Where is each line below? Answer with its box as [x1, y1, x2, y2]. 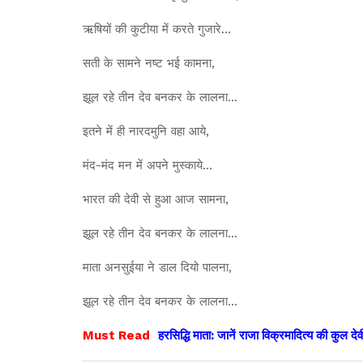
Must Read [83, 327, 150, 343]
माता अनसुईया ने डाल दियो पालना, [83, 259, 232, 275]
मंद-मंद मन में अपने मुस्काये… [83, 157, 212, 173]
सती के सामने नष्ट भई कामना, [83, 55, 215, 70]
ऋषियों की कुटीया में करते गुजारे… [83, 21, 231, 36]
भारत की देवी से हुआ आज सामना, [83, 191, 228, 207]
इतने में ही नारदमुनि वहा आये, [83, 123, 209, 139]
